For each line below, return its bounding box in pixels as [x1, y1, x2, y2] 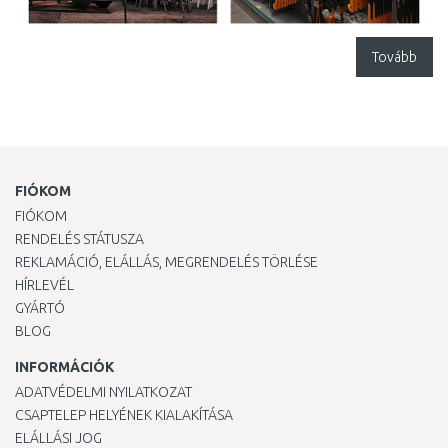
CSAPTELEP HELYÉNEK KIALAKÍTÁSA [15, 407, 233, 423]
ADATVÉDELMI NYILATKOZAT [15, 384, 192, 400]
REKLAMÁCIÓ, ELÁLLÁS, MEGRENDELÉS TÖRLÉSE [15, 254, 318, 270]
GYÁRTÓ [15, 300, 65, 316]
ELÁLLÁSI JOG [15, 430, 102, 446]
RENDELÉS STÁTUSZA [15, 231, 144, 247]
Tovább [372, 49, 417, 65]
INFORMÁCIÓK [15, 359, 114, 375]
